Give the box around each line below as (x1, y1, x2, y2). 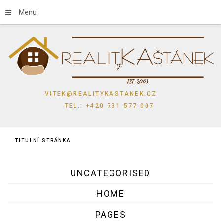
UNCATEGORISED (70, 167, 151, 178)
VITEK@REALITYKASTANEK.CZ (44, 90, 174, 97)
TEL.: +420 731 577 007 (64, 102, 154, 109)
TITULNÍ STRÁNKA (15, 137, 71, 143)
